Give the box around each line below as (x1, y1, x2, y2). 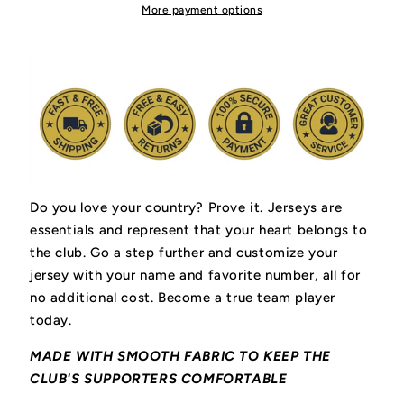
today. (30, 312, 72, 329)
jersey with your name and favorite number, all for (30, 267, 362, 284)
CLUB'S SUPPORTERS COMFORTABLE (30, 371, 288, 388)
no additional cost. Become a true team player (30, 289, 336, 307)
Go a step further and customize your (90, 244, 338, 262)
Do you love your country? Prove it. (30, 199, 268, 216)
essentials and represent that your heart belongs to (30, 222, 368, 239)
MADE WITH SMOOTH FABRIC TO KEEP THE (30, 348, 332, 365)
